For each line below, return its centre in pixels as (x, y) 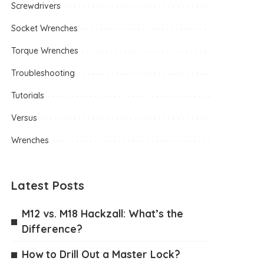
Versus (24, 118)
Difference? (52, 229)
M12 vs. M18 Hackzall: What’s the (103, 213)
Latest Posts (48, 185)
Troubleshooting (43, 73)
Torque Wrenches (45, 51)
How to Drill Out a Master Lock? (101, 254)
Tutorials (28, 95)
